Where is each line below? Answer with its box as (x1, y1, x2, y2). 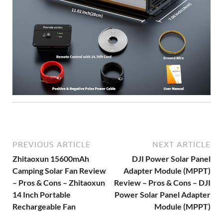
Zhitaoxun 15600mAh (12, 154, 89, 164)
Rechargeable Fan (12, 202, 76, 212)
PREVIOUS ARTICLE (12, 140, 91, 149)
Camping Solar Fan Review (12, 166, 106, 176)
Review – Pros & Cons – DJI (114, 178, 211, 188)
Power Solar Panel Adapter (114, 190, 211, 200)
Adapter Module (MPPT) (123, 166, 211, 176)
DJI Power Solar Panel (132, 154, 211, 164)
